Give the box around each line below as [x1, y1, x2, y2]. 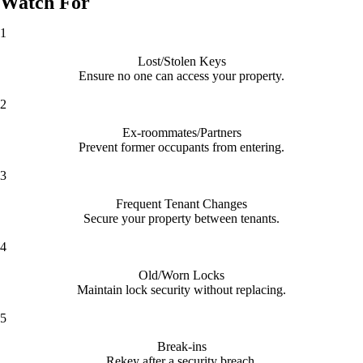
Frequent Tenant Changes [116, 196, 247, 211]
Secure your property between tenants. [83, 211, 280, 225]
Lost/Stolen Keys [137, 53, 226, 68]
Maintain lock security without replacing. [77, 282, 286, 297]
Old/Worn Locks [139, 267, 224, 282]
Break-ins [156, 339, 207, 353]
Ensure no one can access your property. [79, 68, 284, 83]
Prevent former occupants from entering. [79, 139, 284, 154]
